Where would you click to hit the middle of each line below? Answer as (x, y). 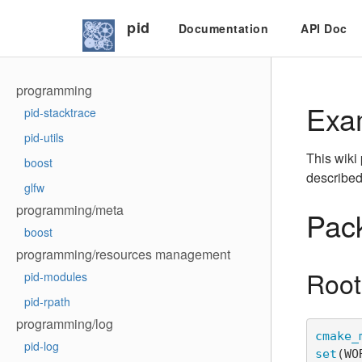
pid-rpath (47, 301)
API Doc (324, 28)
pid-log (42, 346)
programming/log (65, 324)
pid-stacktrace (60, 112)
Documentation (223, 28)
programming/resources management (123, 254)
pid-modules (56, 276)
